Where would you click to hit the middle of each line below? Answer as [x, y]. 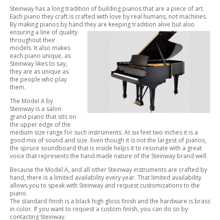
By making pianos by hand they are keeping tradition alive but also [102, 25]
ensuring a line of [34, 32]
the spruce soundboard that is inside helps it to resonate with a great [106, 148]
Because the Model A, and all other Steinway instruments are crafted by [109, 170]
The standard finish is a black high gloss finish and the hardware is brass [110, 201]
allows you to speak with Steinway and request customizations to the [105, 186]
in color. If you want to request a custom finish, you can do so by [99, 209]
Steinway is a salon [36, 109]
